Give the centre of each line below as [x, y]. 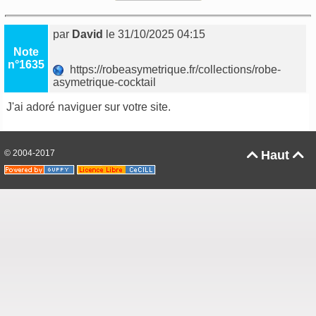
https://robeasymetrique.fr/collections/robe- [173, 70]
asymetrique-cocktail [106, 83]
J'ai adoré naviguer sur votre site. [89, 107]
